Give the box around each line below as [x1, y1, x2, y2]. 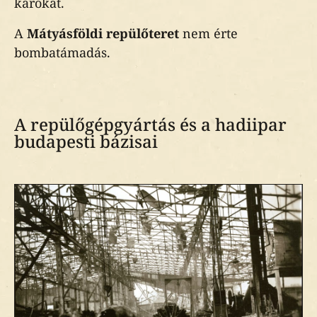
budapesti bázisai [14, 129, 158, 153]
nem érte [179, 25, 238, 42]
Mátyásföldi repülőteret [27, 25, 179, 42]
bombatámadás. [14, 44, 110, 61]
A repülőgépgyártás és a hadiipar [14, 113, 287, 136]
